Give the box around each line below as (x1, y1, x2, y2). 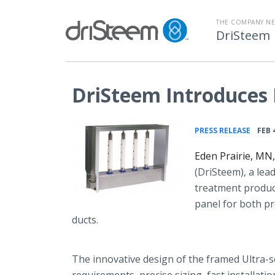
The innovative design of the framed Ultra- (72, 252, 269, 266)
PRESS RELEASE (195, 125, 250, 136)
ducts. (72, 213, 98, 227)
